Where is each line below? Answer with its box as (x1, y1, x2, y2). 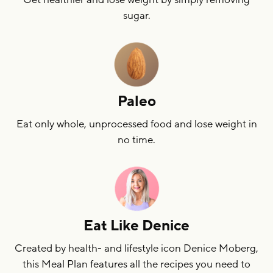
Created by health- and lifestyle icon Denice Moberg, (15, 241, 258, 255)
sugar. (122, 8, 151, 23)
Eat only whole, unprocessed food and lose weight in (16, 116, 257, 131)
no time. (118, 132, 155, 147)
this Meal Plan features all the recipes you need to (23, 257, 250, 271)
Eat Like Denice (83, 216, 190, 235)
